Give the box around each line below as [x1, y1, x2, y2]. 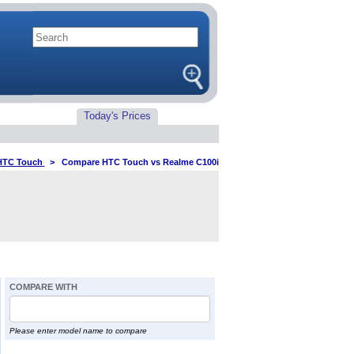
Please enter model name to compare [9, 326, 147, 335]
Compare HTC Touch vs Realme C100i [61, 157, 219, 167]
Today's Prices [84, 110, 151, 122]
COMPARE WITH [9, 282, 77, 292]
